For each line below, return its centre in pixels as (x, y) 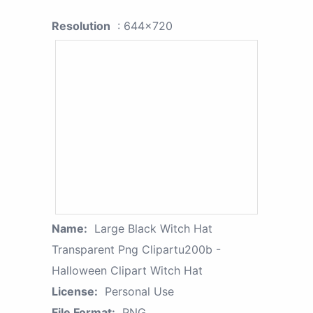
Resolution (81, 26)
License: (75, 291)
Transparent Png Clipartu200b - (136, 249)
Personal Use (139, 291)
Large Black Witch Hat (153, 228)
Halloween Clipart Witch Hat (127, 270)
